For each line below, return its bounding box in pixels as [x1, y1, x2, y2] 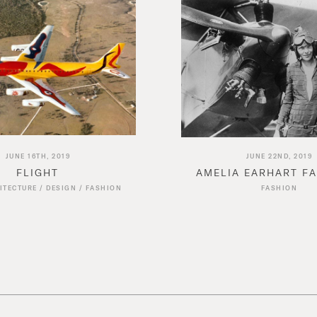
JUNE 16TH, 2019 [5, 152, 71, 161]
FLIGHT [16, 166, 59, 179]
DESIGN [46, 184, 77, 192]
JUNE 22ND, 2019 [246, 152, 313, 161]
